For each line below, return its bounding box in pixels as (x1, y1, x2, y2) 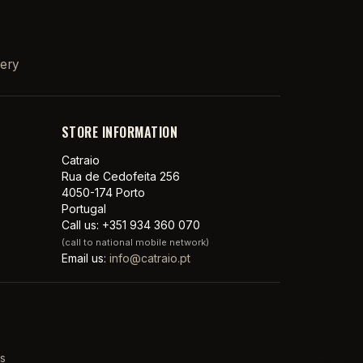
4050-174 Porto (61, 185, 145, 199)
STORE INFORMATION (61, 122, 178, 142)
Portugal (61, 201, 106, 216)
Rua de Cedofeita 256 (61, 169, 180, 183)
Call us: (61, 217, 102, 232)
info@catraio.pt (109, 250, 190, 265)
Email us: (61, 250, 109, 265)
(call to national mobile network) (61, 236, 209, 248)
